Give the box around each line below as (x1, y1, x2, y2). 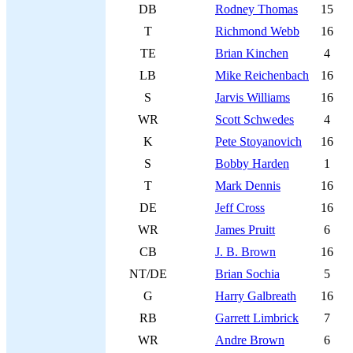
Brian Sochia (215, 267, 280, 281)
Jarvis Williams (215, 91, 290, 104)
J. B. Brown (215, 245, 276, 258)
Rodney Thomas (215, 2, 298, 16)
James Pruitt (215, 223, 275, 236)
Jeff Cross (215, 201, 265, 214)
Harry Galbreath (215, 289, 296, 303)
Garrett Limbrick (215, 311, 299, 325)
